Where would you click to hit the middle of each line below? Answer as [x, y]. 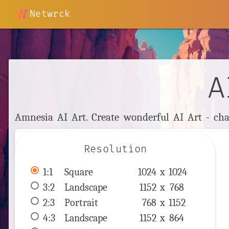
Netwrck [50, 14]
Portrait [82, 203]
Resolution [115, 150]
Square [79, 172]
